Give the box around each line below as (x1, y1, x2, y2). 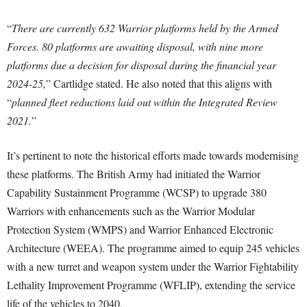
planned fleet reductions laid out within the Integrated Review (12, 95, 278, 110)
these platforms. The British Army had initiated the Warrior (7, 167, 260, 182)
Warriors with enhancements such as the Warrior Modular (7, 204, 255, 219)
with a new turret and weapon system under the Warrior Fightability (7, 259, 299, 274)
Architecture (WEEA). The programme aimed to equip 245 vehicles (7, 241, 299, 256)
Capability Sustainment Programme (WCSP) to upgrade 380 (7, 185, 267, 200)
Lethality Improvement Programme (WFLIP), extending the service (7, 278, 295, 293)
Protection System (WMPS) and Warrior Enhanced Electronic (7, 222, 273, 237)
